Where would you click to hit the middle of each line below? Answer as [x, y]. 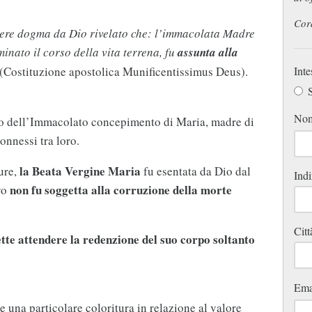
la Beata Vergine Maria [80, 171]
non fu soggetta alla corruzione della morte [120, 189]
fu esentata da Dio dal [195, 171]
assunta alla [208, 52]
